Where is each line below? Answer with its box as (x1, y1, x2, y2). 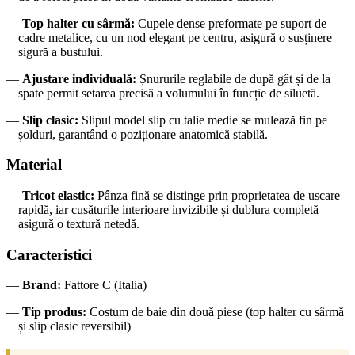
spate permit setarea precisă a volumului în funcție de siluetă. (18, 86, 319, 100)
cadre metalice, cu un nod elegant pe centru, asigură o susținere (18, 30, 332, 44)
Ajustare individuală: (22, 71, 136, 86)
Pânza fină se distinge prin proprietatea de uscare (94, 189, 340, 202)
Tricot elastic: (22, 189, 94, 202)
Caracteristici (6, 246, 92, 263)
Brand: (22, 278, 61, 292)
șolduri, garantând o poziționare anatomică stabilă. (18, 127, 268, 141)
